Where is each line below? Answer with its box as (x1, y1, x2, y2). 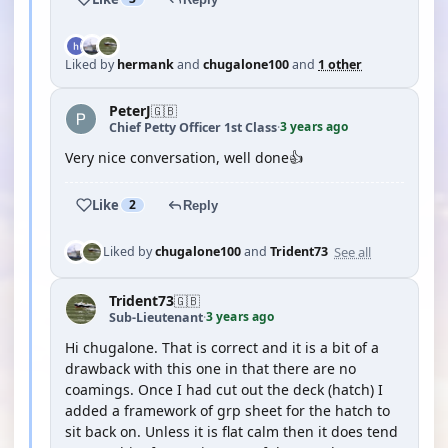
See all (334, 242, 371, 261)
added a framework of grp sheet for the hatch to (65, 401, 390, 420)
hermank (117, 56, 174, 73)
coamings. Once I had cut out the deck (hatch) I (65, 380, 383, 399)
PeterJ (109, 101, 151, 120)
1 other (318, 56, 362, 73)
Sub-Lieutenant (109, 308, 203, 326)
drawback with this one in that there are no (65, 359, 356, 378)
